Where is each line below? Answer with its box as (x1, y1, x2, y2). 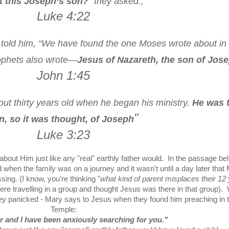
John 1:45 (37, 68, 90, 82)
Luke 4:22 (37, 9, 90, 23)
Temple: (50, 205, 77, 214)
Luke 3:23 (37, 128, 90, 142)
